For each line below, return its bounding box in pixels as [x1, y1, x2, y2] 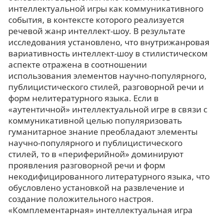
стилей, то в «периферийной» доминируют [8, 148, 183, 160]
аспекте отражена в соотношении [8, 58, 147, 70]
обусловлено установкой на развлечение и [8, 182, 184, 193]
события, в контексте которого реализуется [8, 14, 184, 25]
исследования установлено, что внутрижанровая [8, 36, 210, 48]
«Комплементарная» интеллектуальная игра [8, 204, 193, 216]
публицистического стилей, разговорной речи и [8, 81, 204, 92]
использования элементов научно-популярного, [8, 70, 207, 81]
